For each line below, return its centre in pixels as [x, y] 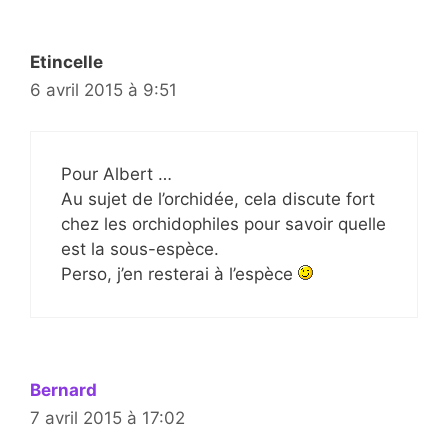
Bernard [63, 389]
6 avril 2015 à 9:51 [103, 90]
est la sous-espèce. [140, 248]
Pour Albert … [116, 173]
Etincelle [66, 62]
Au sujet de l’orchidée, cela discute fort [218, 198]
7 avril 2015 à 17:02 [107, 417]
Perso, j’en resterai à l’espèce [179, 273]
